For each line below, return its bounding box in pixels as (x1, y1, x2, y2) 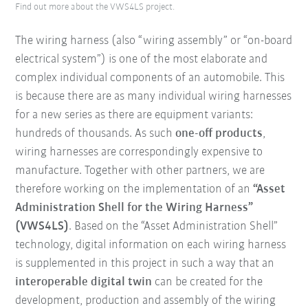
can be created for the (152, 276, 263, 289)
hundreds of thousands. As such (15, 127, 176, 141)
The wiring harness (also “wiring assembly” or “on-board (15, 34, 293, 48)
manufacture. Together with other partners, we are (15, 164, 265, 178)
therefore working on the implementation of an (15, 183, 254, 197)
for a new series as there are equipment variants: (15, 109, 254, 122)
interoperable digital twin (15, 276, 153, 289)
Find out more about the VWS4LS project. (15, 2, 175, 13)
